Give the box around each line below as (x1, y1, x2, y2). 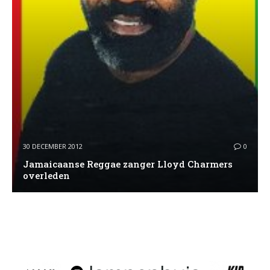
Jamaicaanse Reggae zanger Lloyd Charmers (22, 158, 233, 171)
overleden (22, 169, 70, 182)
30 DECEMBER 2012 (22, 142, 83, 151)
